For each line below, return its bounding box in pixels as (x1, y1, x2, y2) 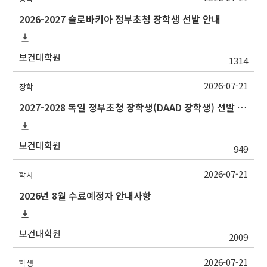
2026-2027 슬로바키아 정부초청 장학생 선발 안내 (19, 12, 221, 26)
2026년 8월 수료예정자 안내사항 (19, 188, 152, 203)
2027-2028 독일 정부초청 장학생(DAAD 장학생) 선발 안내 (237, 100, 247, 114)
